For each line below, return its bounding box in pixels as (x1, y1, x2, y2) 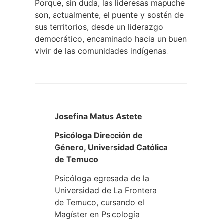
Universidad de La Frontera (55, 185, 157, 195)
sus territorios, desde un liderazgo (35, 21, 163, 32)
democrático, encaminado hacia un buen (35, 33, 187, 44)
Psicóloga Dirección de (55, 130, 143, 141)
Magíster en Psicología (55, 209, 140, 219)
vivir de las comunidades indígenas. (35, 45, 168, 55)
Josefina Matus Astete (55, 111, 142, 121)
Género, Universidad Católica (55, 142, 167, 153)
